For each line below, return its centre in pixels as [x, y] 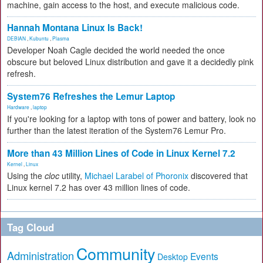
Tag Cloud [31, 227]
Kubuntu [39, 38]
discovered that [218, 175]
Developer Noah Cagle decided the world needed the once [116, 50]
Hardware [18, 107]
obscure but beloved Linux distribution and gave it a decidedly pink [130, 61]
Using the [26, 175]
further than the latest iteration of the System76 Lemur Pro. [117, 130]
